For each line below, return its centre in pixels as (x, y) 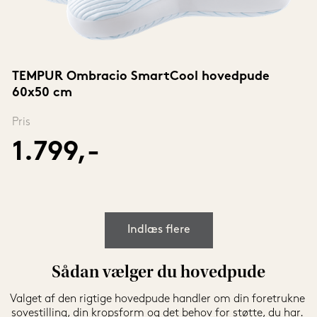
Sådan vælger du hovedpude (158, 274)
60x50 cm (42, 93)
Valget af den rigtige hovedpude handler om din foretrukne (157, 300)
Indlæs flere (158, 230)
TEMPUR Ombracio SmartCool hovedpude (140, 77)
